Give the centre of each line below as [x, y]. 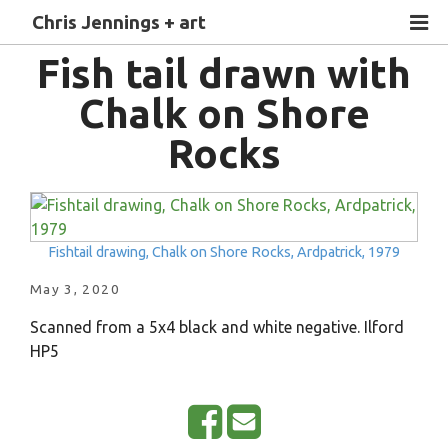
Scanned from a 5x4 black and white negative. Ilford [216, 326]
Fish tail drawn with [224, 73]
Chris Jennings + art [119, 22]
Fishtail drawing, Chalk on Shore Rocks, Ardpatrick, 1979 [224, 251]
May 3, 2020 [74, 288]
